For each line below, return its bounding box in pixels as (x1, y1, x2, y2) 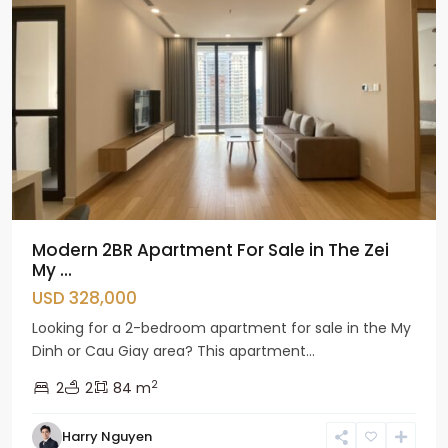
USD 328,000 (32, 286, 137, 311)
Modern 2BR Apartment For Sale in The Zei (32, 238, 389, 263)
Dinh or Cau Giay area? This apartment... (32, 341, 315, 362)
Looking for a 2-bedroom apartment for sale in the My (32, 318, 411, 339)
